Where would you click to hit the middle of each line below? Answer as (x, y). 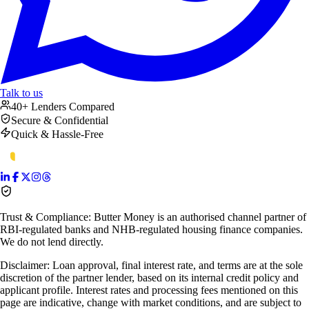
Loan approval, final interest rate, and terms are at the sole (178, 265)
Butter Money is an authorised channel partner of (200, 217)
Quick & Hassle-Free (57, 134)
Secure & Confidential (60, 120)
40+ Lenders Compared (63, 106)
